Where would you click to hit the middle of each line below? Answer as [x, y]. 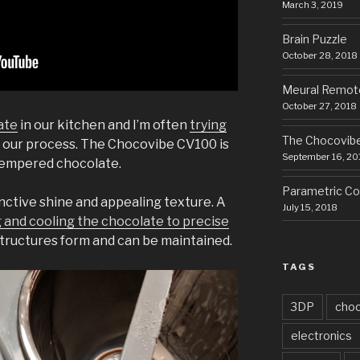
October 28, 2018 [319, 55]
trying [208, 125]
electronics [321, 335]
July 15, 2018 [309, 207]
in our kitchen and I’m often [104, 125]
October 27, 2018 [319, 106]
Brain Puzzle [314, 39]
